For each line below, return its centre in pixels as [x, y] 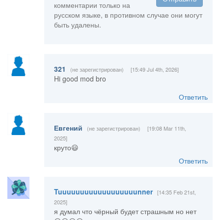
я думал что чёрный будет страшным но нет [125, 211]
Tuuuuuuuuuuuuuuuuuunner [103, 192]
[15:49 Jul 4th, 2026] [154, 69]
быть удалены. [77, 25]
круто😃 [66, 148]
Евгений [69, 128]
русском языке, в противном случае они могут [128, 15]
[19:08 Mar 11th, [166, 128]
